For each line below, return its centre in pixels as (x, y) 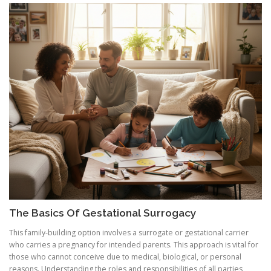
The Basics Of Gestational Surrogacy (103, 213)
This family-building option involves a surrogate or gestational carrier (129, 232)
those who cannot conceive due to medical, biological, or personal (125, 256)
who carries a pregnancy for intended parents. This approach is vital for (134, 244)
